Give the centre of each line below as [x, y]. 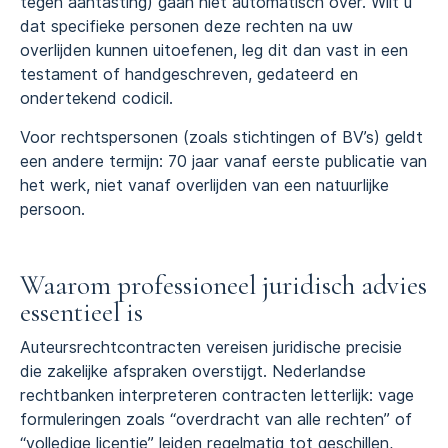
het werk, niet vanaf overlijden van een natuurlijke [204, 185]
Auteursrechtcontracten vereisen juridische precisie [211, 347]
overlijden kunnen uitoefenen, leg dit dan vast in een [214, 51]
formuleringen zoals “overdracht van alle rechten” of [216, 419]
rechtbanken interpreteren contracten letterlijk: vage [217, 395]
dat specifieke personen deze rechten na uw [186, 27]
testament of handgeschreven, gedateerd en [189, 75]
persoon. [52, 209]
